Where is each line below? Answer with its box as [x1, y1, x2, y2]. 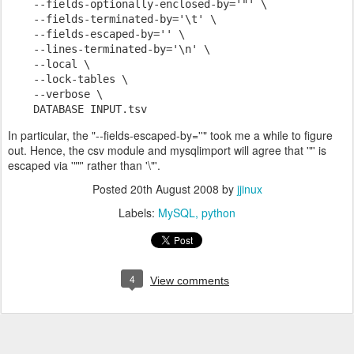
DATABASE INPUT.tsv [8, 103, 147, 115]
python [201, 205, 235, 220]
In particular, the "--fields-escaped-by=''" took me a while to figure [8, 127, 333, 143]
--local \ [8, 58, 90, 70]
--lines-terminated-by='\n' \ [8, 43, 210, 55]
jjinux [236, 181, 262, 197]
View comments [150, 274, 229, 287]
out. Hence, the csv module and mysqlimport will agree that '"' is [8, 142, 326, 158]
